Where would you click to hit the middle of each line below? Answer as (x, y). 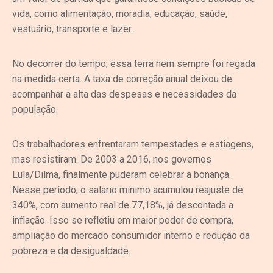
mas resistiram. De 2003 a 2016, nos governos (112, 159)
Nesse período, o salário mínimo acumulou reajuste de (128, 190)
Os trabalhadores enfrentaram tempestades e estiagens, (133, 144)
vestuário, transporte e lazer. (73, 29)
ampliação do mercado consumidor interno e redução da (131, 235)
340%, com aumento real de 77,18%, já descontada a (123, 205)
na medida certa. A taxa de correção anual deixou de (122, 79)
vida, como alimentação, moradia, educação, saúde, (120, 13)
